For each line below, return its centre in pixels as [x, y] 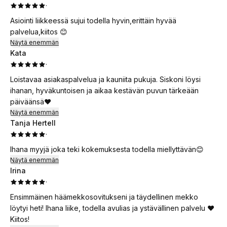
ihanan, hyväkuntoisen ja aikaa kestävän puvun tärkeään [104, 90]
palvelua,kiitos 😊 [39, 32]
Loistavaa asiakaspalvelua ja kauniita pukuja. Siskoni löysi [105, 79]
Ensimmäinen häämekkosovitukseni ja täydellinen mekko [104, 197]
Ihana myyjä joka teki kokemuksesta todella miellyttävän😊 [107, 149]
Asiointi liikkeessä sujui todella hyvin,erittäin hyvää [93, 21]
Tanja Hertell [33, 123]
